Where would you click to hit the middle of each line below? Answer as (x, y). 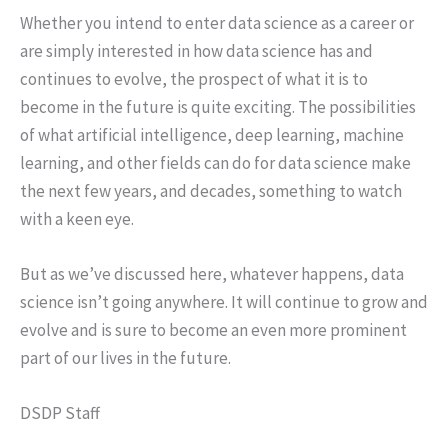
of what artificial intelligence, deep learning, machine (212, 134)
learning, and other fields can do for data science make (215, 162)
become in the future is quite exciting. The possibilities (218, 106)
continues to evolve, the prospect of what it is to (194, 78)
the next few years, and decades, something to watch (211, 190)
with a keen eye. (77, 218)
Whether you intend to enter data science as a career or (217, 22)
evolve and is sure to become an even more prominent (213, 330)
